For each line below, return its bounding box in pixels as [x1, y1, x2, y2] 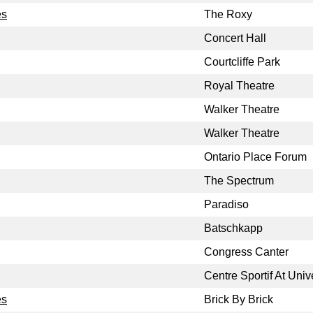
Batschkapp [204, 222, 263, 235]
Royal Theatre [204, 80, 275, 92]
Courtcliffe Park [204, 56, 280, 68]
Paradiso [204, 198, 249, 211]
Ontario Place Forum [204, 151, 307, 163]
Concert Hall [204, 32, 266, 45]
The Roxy [204, 8, 252, 21]
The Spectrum [204, 175, 274, 187]
